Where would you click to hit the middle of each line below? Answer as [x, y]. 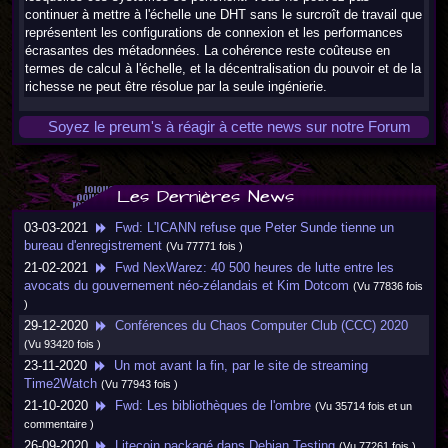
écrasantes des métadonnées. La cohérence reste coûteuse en [207, 50]
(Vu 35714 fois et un [363, 406]
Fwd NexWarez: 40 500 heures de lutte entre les [250, 267]
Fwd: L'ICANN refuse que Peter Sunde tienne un [250, 227]
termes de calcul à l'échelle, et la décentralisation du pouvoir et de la [223, 68]
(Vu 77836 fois [388, 286]
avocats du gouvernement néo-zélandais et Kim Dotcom [186, 285]
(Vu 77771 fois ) [204, 246]
